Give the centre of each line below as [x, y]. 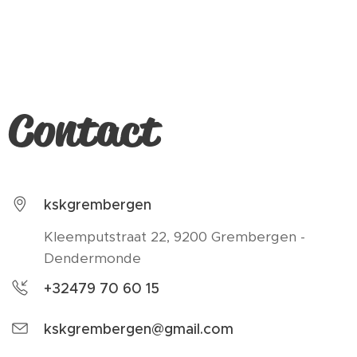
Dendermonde [92, 259]
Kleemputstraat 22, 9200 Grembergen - [175, 237]
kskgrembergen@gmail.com [139, 330]
